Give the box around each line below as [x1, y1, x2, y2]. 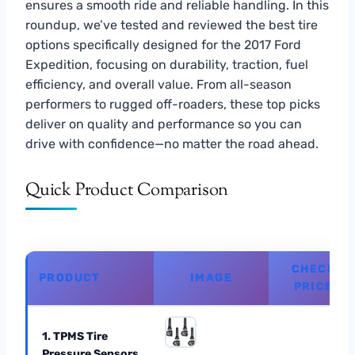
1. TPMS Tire [42, 329, 108, 343]
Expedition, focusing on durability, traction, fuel [25, 56, 308, 72]
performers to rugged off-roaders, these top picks [25, 96, 320, 112]
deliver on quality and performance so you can [25, 116, 302, 132]
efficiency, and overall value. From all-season [25, 76, 292, 92]
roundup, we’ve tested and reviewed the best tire [25, 17, 318, 32]
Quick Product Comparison [25, 177, 229, 204]
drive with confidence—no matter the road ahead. [25, 136, 319, 151]
